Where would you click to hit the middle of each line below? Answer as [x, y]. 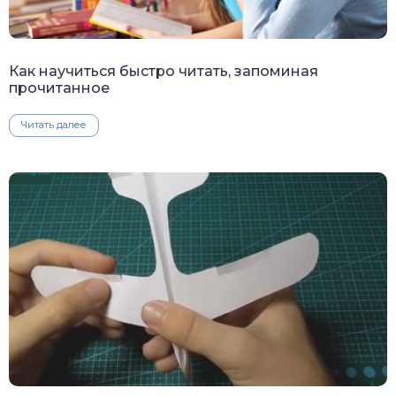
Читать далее [54, 124]
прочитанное [59, 88]
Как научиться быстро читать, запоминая [164, 71]
